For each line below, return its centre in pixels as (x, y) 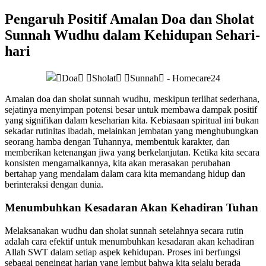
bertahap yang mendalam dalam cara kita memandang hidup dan (125, 174)
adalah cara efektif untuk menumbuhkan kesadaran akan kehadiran (129, 241)
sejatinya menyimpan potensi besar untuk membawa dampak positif (131, 110)
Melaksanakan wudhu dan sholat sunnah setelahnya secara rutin (124, 230)
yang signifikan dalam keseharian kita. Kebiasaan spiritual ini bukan (132, 121)
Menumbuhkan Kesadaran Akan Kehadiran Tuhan (132, 208)
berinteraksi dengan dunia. (54, 185)
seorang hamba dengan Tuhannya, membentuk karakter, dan (117, 142)
